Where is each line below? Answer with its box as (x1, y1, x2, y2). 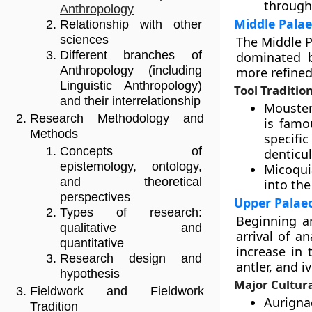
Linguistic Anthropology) (60, 79, 202, 93)
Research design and (60, 251, 202, 266)
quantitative (60, 236, 124, 251)
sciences (60, 33, 109, 47)
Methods (30, 127, 78, 141)
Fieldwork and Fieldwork (30, 284, 204, 299)
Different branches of (60, 48, 202, 63)
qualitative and (60, 221, 202, 235)
